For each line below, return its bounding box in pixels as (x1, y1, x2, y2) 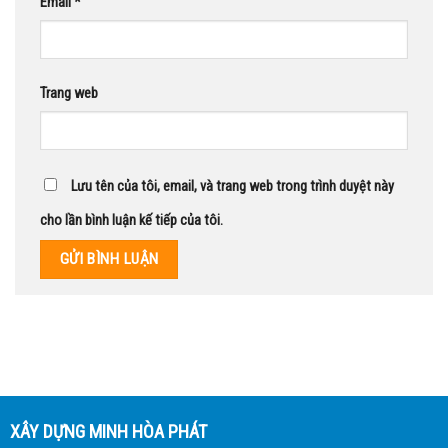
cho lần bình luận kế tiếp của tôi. (40, 212, 223, 230)
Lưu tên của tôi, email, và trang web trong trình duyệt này (71, 178, 394, 196)
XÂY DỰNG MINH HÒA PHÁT (9, 420, 207, 442)
